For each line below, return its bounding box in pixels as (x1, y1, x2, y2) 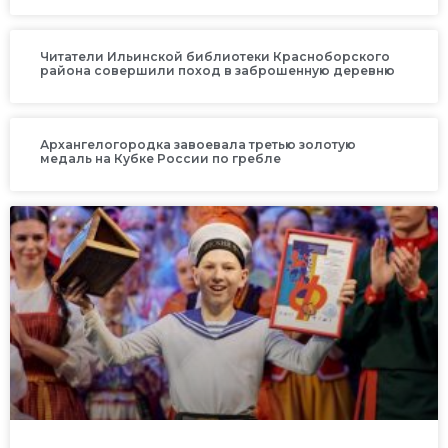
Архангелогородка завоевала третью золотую (40, 137, 356, 153)
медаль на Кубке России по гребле (40, 151, 281, 167)
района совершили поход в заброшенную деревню (40, 63, 395, 79)
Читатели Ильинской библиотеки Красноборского (40, 49, 390, 65)
